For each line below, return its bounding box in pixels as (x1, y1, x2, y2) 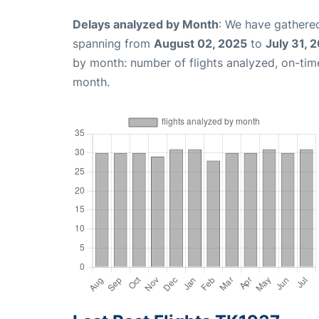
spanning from (73, 36, 154, 51)
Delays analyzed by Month (73, 16, 219, 31)
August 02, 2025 (154, 36, 247, 51)
